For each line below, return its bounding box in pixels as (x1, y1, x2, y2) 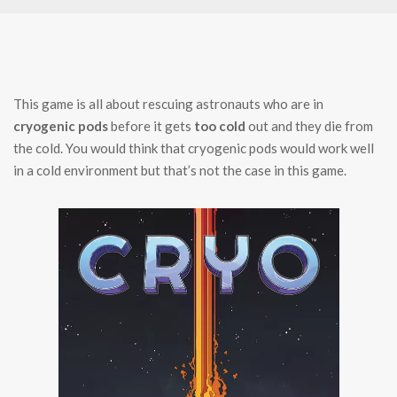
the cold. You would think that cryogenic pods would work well (13, 140, 374, 157)
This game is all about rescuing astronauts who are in (13, 96, 323, 113)
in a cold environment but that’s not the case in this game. (13, 162, 346, 179)
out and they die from (245, 118, 373, 135)
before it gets (108, 118, 194, 135)
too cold (194, 118, 245, 135)
